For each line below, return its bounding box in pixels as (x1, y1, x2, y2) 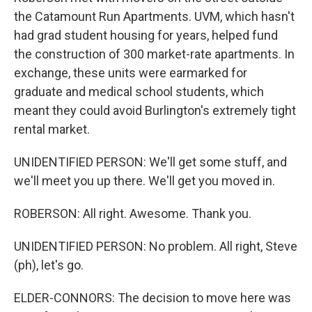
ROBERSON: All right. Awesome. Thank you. (14, 206, 251, 221)
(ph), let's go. (14, 258, 84, 272)
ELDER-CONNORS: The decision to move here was (14, 290, 291, 305)
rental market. (14, 122, 90, 136)
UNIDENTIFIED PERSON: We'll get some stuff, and (14, 155, 287, 169)
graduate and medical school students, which (14, 84, 264, 99)
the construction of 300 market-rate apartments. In (14, 47, 295, 61)
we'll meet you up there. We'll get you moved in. (14, 173, 275, 188)
